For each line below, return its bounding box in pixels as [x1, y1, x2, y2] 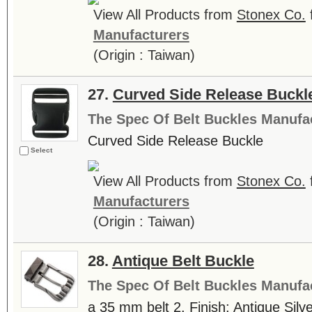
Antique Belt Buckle [111, 252, 254, 270]
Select [30, 146, 52, 154]
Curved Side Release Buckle [87, 133, 263, 148]
